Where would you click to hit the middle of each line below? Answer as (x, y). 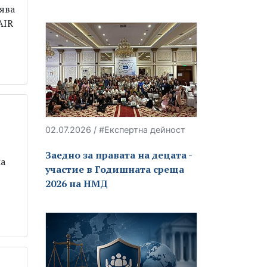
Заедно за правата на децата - (119, 155)
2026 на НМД (77, 184)
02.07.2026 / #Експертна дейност (115, 130)
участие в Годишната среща (115, 170)
